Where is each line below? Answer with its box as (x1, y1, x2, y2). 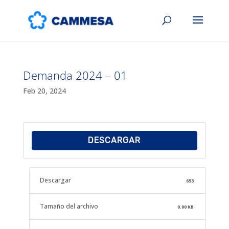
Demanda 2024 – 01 (22, 67, 127, 83)
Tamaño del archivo (39, 202, 98, 211)
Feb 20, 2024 (22, 86, 66, 96)
